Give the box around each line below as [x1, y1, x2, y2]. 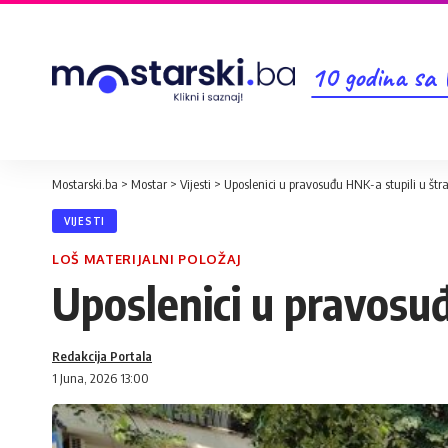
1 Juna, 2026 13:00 [52, 370, 149, 386]
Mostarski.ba [52, 176, 118, 192]
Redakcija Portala [52, 348, 152, 364]
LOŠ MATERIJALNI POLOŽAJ [52, 251, 242, 267]
